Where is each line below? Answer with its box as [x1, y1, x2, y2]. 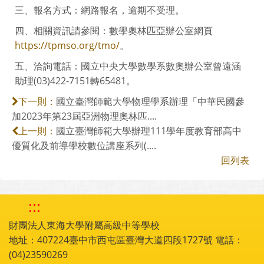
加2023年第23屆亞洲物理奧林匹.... [12, 109, 157, 123]
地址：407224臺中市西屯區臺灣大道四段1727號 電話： [9, 233, 243, 246]
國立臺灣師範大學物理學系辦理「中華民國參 [56, 94, 245, 108]
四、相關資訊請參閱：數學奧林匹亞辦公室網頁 [15, 24, 213, 37]
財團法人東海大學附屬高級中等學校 [9, 218, 160, 232]
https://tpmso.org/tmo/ [15, 38, 120, 52]
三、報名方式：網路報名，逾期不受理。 [15, 3, 184, 16]
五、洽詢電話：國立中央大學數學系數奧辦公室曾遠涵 [15, 59, 241, 72]
